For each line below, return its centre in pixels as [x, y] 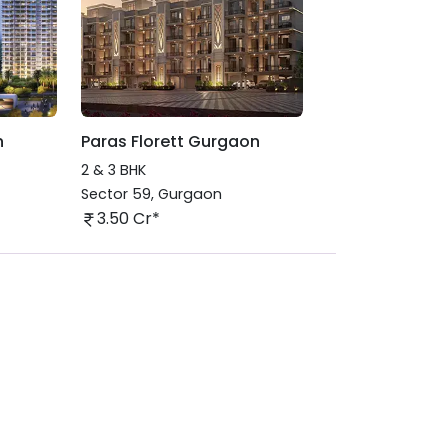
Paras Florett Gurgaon [170, 141]
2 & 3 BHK [113, 170]
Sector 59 [115, 194]
